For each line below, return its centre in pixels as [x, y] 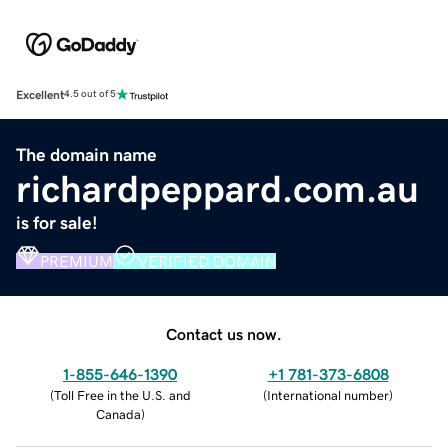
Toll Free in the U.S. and [122, 395]
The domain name [86, 154]
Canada [118, 414]
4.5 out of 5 [90, 94]
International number [328, 395]
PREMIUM [76, 260]
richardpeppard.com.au [217, 188]
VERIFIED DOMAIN [206, 260]
